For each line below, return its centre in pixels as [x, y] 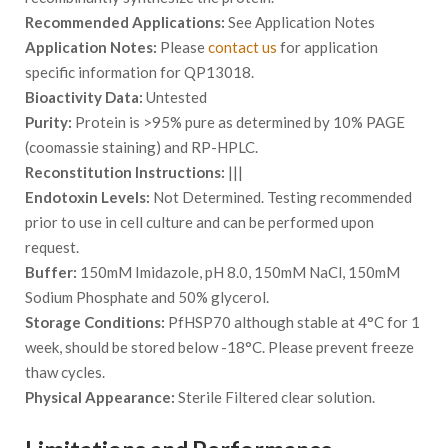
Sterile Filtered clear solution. [275, 397]
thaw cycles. [65, 372]
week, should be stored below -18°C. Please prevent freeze [219, 347]
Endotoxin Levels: [87, 197]
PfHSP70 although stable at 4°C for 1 [292, 322]
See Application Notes [300, 22]
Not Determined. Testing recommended [281, 197]
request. [52, 247]
